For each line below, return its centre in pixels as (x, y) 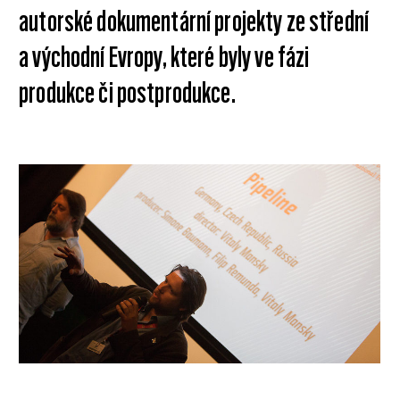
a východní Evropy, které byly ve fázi (164, 57)
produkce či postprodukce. (127, 93)
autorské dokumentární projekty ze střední (194, 21)
